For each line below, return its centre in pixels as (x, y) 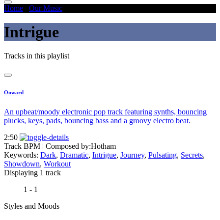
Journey (132, 155)
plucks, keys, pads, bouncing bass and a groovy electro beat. (97, 121)
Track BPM (23, 146)
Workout (57, 164)
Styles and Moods (32, 206)
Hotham (103, 146)
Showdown (22, 164)
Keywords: (22, 155)
